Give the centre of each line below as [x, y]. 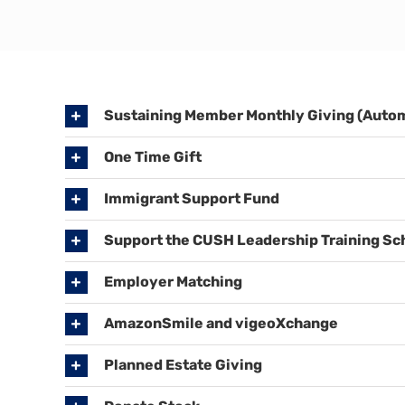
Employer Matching [173, 281]
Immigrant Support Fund [191, 198]
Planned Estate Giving [183, 364]
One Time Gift [152, 156]
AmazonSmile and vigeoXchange [221, 323]
